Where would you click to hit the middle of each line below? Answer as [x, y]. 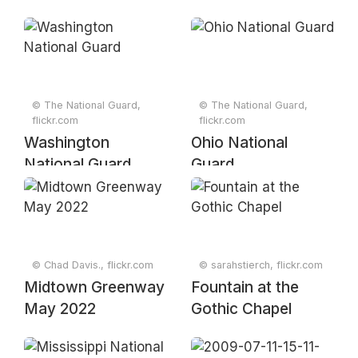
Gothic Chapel [241, 309]
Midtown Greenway [94, 287]
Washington [67, 143]
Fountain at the [245, 287]
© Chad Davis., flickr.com [93, 265]
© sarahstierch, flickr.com [261, 265]
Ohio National [239, 143]
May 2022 [60, 309]
